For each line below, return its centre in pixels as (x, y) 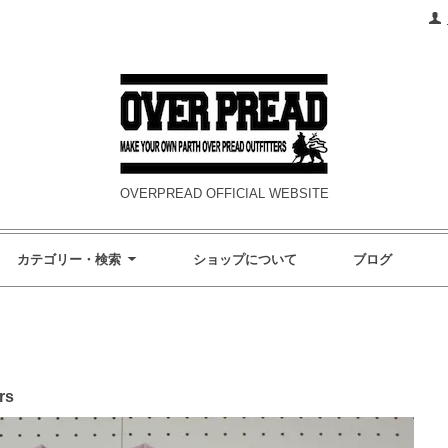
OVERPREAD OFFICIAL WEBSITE (224, 193)
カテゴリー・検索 (69, 259)
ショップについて (245, 259)
